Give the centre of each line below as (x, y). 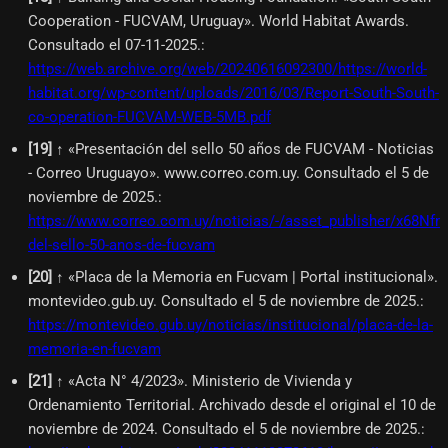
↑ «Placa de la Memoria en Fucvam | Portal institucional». (247, 276)
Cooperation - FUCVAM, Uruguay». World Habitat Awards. (218, 20)
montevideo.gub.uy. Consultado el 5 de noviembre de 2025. (224, 300)
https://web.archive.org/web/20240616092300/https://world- (227, 68)
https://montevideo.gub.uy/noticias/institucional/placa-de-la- (230, 324)
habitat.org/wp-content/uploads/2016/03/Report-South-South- (233, 92)
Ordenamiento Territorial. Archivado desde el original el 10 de (232, 404)
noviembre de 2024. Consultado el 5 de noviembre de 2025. (224, 428)
